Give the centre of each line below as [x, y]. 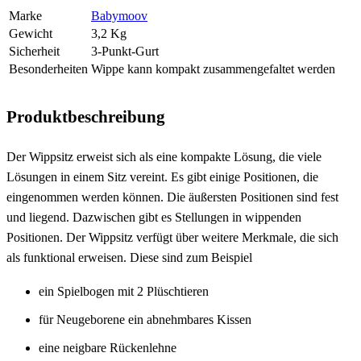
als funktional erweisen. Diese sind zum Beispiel [129, 257]
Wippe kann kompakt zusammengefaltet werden [213, 69]
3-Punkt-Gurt [125, 52]
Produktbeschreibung [86, 117]
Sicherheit [34, 52]
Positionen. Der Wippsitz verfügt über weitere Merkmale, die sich [172, 237]
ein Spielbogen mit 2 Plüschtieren [124, 291]
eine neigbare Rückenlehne [108, 347]
